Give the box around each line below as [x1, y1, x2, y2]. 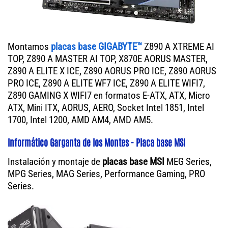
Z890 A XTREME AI [142, 41, 214, 53]
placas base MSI [102, 156, 164, 168]
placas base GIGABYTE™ [51, 41, 142, 53]
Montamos [8, 41, 51, 53]
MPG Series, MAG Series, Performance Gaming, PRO [8, 168, 205, 180]
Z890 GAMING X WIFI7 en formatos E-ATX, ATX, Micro [8, 90, 210, 102]
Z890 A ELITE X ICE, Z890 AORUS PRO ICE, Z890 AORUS [8, 65, 216, 77]
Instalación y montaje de [8, 156, 102, 168]
